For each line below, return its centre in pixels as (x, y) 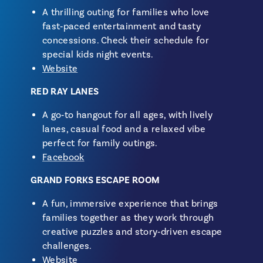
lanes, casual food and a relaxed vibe (124, 129)
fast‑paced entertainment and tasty (122, 26)
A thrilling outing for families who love (126, 12)
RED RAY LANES (65, 92)
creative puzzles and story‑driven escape (132, 232)
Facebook (63, 157)
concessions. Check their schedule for (126, 41)
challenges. (67, 246)
